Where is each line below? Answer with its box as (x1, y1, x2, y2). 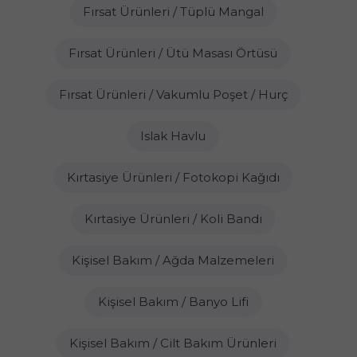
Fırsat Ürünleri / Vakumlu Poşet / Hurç (58, 87, 288, 102)
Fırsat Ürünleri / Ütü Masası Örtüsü (69, 45, 277, 61)
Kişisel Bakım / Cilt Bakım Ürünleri (69, 335, 277, 351)
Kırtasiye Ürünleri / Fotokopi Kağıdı (66, 170, 280, 185)
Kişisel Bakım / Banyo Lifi (97, 294, 249, 309)
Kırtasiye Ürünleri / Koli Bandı (84, 211, 262, 226)
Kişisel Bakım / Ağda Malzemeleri (72, 253, 274, 268)
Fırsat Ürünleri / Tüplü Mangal (82, 4, 264, 19)
